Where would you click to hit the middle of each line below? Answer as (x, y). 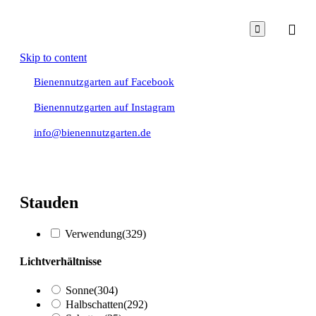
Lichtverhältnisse (61, 262)
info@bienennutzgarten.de (92, 133)
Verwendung (93, 233)
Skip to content (53, 57)
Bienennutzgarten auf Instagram (104, 107)
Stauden (49, 202)
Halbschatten (95, 305)
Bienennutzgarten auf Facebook (104, 82)
